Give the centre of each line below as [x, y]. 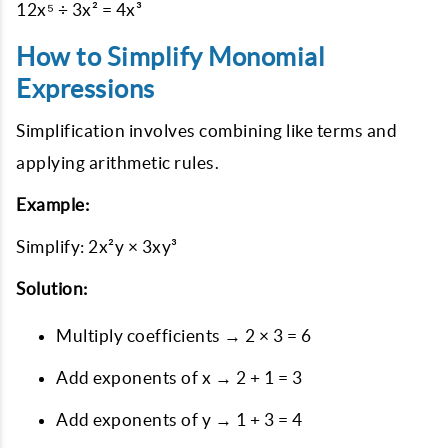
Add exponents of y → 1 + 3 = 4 [179, 419]
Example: [52, 204]
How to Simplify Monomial [170, 56]
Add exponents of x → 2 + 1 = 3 [179, 377]
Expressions [85, 88]
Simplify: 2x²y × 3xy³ [97, 246]
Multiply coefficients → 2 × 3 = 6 [184, 335]
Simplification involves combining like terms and [206, 130]
